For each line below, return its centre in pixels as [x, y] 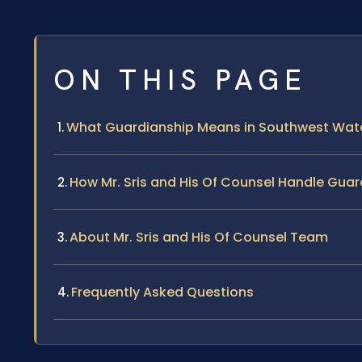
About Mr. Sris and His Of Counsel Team [199, 237]
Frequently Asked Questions [162, 292]
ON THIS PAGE [180, 80]
